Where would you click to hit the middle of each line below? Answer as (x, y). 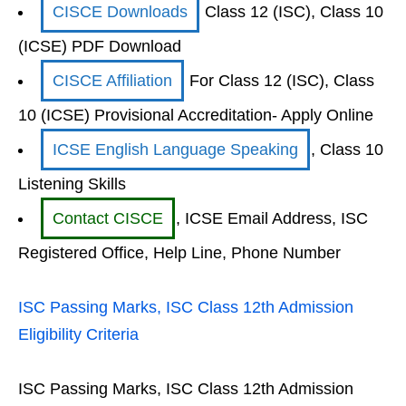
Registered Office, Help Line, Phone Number (179, 253)
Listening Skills (72, 184)
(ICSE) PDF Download (100, 46)
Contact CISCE (108, 218)
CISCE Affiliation (112, 81)
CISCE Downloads (120, 12)
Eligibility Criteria (78, 334)
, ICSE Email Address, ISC (272, 218)
